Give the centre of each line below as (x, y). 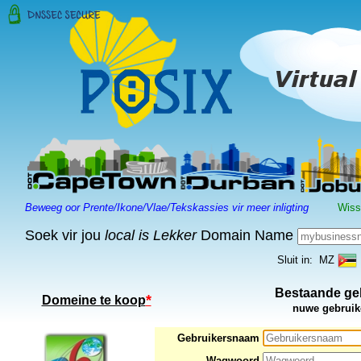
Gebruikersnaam (220, 338)
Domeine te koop (93, 300)
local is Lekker (150, 235)
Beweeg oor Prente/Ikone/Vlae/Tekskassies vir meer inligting (166, 207)
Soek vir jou (64, 235)
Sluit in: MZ (307, 260)
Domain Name (247, 235)
